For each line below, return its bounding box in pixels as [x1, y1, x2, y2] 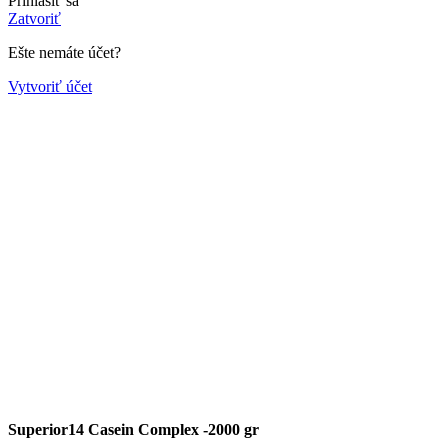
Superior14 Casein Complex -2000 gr [8, 420, 259, 438]
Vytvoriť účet [8, 77, 92, 95]
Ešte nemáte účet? [8, 43, 121, 61]
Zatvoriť [8, 9, 61, 27]
